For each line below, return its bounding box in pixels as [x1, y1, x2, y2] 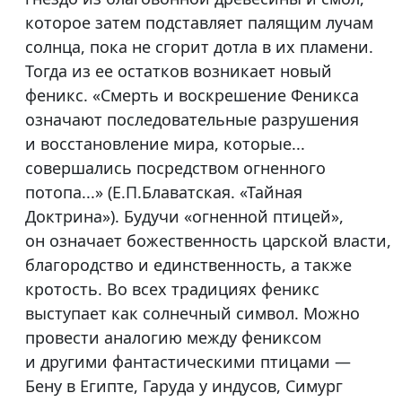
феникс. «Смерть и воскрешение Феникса [25, 84, 359, 107]
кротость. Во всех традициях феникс [25, 278, 319, 301]
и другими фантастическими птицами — [25, 351, 351, 373]
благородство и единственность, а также [25, 254, 352, 276]
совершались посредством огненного [25, 157, 326, 179]
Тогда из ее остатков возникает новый [25, 60, 332, 83]
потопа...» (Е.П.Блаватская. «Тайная [25, 181, 302, 204]
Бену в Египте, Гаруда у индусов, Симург [25, 375, 343, 398]
